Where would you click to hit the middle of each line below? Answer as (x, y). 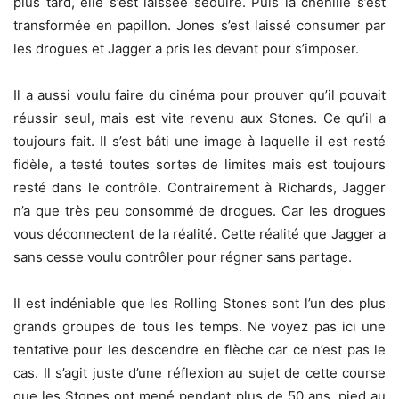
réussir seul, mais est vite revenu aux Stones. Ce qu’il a (199, 118)
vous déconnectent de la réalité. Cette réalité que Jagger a (199, 234)
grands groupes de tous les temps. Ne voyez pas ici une (199, 327)
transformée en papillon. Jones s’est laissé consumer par (199, 26)
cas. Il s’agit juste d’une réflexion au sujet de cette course (199, 373)
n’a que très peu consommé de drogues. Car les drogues (199, 211)
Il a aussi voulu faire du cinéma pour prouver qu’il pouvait (199, 95)
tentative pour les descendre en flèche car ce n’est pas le (199, 350)
